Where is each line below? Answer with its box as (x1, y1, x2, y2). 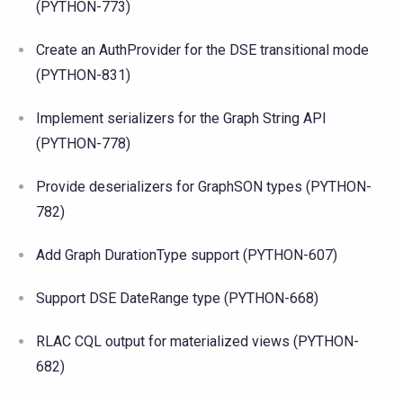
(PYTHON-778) (36, 134, 130, 152)
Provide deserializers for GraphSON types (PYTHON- (36, 177, 372, 195)
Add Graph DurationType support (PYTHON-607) (36, 246, 337, 264)
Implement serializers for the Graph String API (36, 109, 327, 127)
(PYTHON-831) (36, 66, 130, 84)
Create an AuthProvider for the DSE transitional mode (36, 40, 369, 58)
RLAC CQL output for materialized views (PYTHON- (36, 332, 359, 350)
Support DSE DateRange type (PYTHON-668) (36, 289, 318, 307)
